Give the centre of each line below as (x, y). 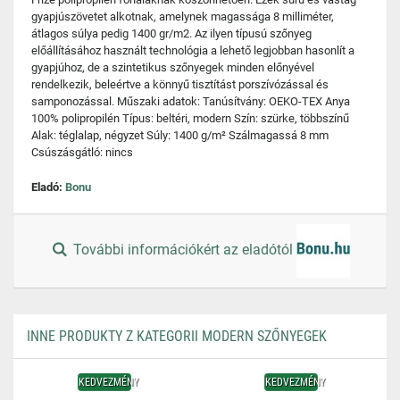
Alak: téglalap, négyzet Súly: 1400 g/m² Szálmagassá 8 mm (180, 135)
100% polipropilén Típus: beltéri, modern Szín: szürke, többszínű (190, 118)
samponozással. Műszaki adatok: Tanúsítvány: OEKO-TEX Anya (191, 101)
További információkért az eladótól (183, 250)
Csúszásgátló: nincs (82, 152)
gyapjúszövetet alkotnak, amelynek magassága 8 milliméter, (183, 17)
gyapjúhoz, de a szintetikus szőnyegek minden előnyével (173, 67)
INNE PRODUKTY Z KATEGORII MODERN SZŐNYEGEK (177, 336)
